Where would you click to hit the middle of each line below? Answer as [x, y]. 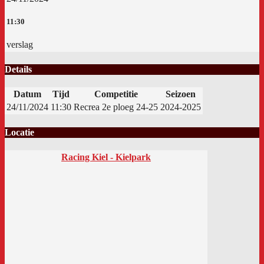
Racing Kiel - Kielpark [106, 157]
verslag [20, 45]
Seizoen [181, 94]
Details [18, 70]
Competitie [116, 94]
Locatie [19, 132]
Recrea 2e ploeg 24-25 [116, 107]
